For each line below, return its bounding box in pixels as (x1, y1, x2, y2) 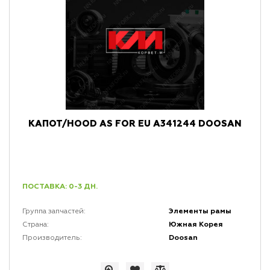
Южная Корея (169, 220, 224, 230)
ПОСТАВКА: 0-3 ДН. (22, 182, 98, 192)
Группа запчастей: (22, 208, 86, 216)
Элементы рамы (169, 207, 232, 216)
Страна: (22, 221, 49, 229)
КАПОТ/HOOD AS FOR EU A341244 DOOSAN (28, 119, 242, 129)
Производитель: (22, 234, 82, 242)
